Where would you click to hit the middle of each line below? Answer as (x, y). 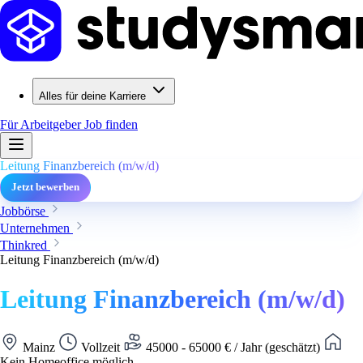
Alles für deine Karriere (92, 96)
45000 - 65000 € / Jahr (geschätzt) (233, 347)
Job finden (111, 124)
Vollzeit (100, 347)
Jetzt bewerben (45, 187)
